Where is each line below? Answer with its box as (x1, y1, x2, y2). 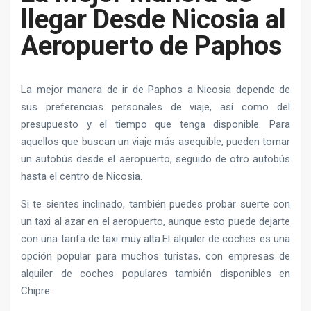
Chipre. (21, 284, 52, 297)
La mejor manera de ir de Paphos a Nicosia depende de (21, 83, 290, 96)
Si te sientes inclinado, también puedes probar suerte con (21, 197, 290, 210)
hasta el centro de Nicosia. (21, 169, 142, 183)
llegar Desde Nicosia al (21, 3, 286, 35)
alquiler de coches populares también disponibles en (21, 267, 290, 280)
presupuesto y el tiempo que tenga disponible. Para (21, 117, 290, 131)
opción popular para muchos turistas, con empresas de (21, 249, 290, 262)
